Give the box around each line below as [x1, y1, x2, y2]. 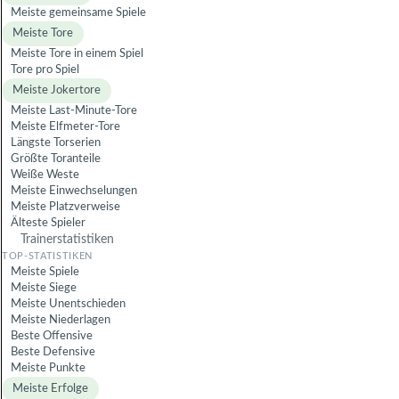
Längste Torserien [11, 137, 101, 149]
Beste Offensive [11, 330, 93, 342]
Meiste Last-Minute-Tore [11, 105, 137, 117]
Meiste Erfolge [12, 383, 88, 395]
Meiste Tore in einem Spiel [11, 48, 143, 60]
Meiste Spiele [11, 266, 79, 278]
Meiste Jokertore [12, 85, 101, 96]
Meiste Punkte [11, 362, 85, 374]
